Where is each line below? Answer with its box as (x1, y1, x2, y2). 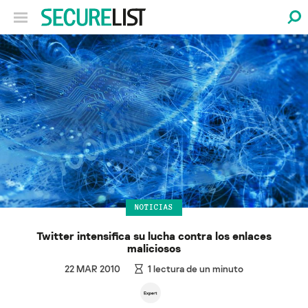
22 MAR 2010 (64, 262, 120, 274)
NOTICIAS (135, 203, 173, 212)
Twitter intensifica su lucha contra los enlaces (36, 228, 272, 243)
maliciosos (127, 241, 181, 255)
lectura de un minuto (151, 262, 244, 274)
